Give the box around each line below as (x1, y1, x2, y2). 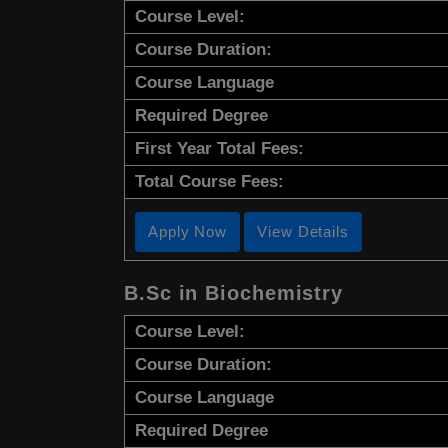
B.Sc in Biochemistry (124, 282, 343, 305)
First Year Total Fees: (135, 139, 304, 159)
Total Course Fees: (135, 172, 284, 192)
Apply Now (148, 223, 228, 241)
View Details (257, 223, 349, 241)
